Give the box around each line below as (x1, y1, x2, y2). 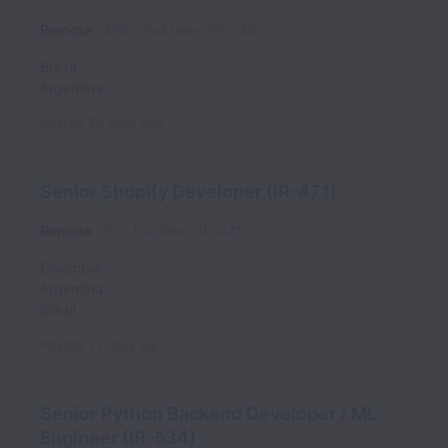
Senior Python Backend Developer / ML (40, 403, 377, 424)
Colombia (40, 259, 101, 276)
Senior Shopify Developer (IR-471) (40, 181, 337, 202)
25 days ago (88, 115, 164, 131)
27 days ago (88, 337, 163, 353)
